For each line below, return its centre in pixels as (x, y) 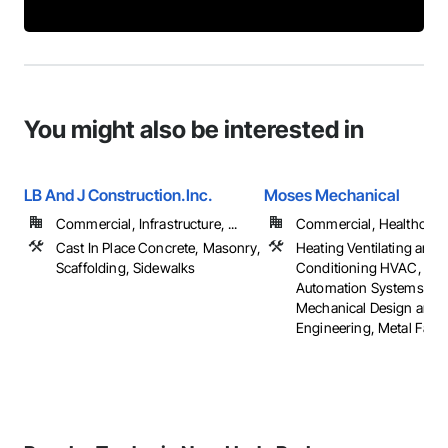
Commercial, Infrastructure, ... (147, 223)
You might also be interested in (194, 129)
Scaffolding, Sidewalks (126, 267)
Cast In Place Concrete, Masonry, (158, 247)
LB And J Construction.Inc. (118, 195)
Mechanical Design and (368, 307)
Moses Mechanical (332, 195)
